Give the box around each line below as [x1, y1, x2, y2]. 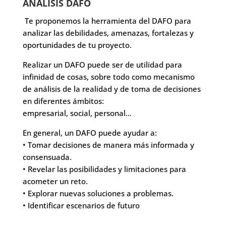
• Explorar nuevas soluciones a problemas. [22, 188, 174, 198]
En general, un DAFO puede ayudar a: [22, 127, 157, 138]
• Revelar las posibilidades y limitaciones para [22, 163, 186, 174]
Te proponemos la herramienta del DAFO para [22, 15, 191, 26]
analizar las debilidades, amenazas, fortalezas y [22, 27, 194, 38]
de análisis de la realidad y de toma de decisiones [22, 83, 201, 94]
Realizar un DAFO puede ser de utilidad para [22, 59, 182, 70]
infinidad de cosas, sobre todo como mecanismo [22, 71, 195, 82]
